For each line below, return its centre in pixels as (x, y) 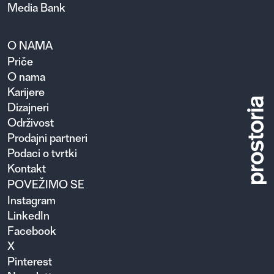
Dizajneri (28, 107)
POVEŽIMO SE (46, 184)
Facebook (32, 231)
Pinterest (30, 261)
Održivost (31, 122)
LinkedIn (28, 215)
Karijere (26, 92)
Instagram (31, 200)
